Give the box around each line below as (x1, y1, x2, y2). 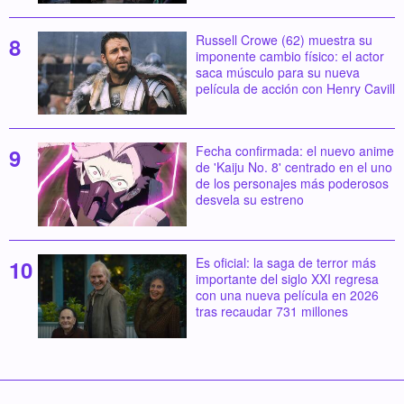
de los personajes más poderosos (195, 174, 389, 193)
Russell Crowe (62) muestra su (195, 30, 372, 49)
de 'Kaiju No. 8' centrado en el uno (195, 158, 392, 177)
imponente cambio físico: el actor (195, 46, 384, 65)
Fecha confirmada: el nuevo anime (195, 142, 394, 161)
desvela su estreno (195, 190, 304, 209)
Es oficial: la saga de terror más (195, 253, 376, 272)
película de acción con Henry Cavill (195, 78, 395, 97)
